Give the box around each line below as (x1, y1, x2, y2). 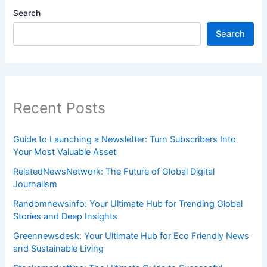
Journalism (13, 178, 58, 190)
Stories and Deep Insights (13, 210, 118, 222)
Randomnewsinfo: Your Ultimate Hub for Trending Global (13, 198, 243, 209)
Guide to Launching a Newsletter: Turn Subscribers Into (13, 133, 237, 145)
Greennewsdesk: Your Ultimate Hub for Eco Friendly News (13, 230, 250, 241)
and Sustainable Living (13, 243, 104, 254)
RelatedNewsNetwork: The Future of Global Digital (13, 166, 215, 177)
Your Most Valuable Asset (13, 146, 117, 157)
